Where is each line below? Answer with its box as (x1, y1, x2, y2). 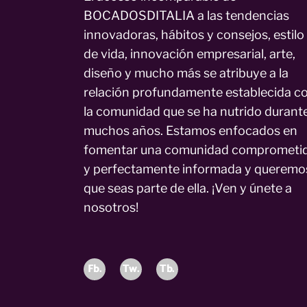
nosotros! (84, 200, 138, 215)
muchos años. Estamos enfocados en (84, 123, 297, 138)
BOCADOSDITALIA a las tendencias (84, 8, 289, 23)
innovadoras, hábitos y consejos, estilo (84, 27, 304, 42)
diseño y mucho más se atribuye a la (84, 66, 288, 81)
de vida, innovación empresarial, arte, (84, 47, 295, 62)
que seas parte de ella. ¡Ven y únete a (84, 181, 292, 196)
